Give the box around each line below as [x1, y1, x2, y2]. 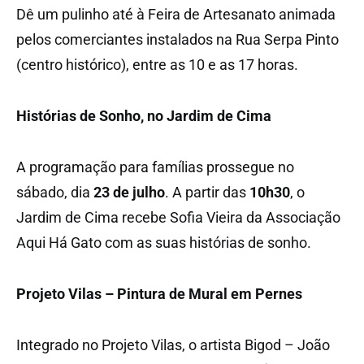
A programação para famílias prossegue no [16, 158, 294, 175]
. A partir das [165, 183, 249, 201]
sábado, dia [16, 183, 93, 201]
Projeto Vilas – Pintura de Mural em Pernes [16, 284, 302, 302]
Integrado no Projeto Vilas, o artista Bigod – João [16, 336, 330, 353]
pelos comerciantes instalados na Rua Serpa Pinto [16, 30, 339, 48]
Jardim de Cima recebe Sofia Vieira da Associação [16, 208, 340, 226]
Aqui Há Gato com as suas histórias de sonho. [16, 233, 311, 251]
